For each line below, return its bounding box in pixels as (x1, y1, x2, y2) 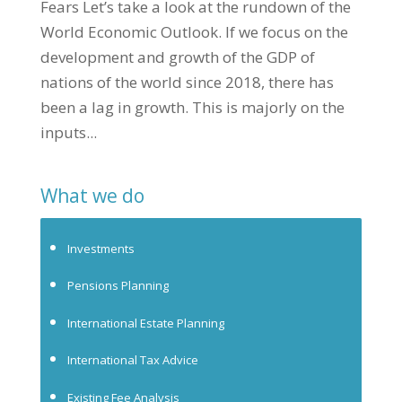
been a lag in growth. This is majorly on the (39, 96, 345, 118)
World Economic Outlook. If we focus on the (39, 21, 348, 42)
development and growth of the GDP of (39, 46, 315, 67)
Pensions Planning (66, 277, 169, 294)
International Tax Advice (66, 352, 198, 369)
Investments (66, 240, 135, 257)
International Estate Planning (66, 314, 224, 331)
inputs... (39, 121, 97, 143)
